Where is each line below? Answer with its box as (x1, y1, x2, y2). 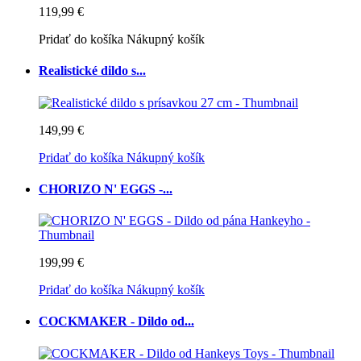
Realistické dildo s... (39, 64, 146, 78)
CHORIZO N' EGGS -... (39, 181, 172, 196)
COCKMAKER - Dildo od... (39, 314, 194, 329)
